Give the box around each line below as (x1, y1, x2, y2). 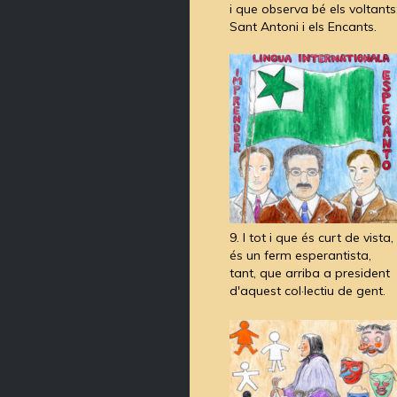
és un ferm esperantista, (230, 247, 371, 264)
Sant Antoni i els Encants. (230, 18, 377, 35)
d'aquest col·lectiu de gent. (230, 283, 385, 300)
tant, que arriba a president (230, 265, 390, 282)
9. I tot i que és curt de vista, (230, 230, 393, 246)
